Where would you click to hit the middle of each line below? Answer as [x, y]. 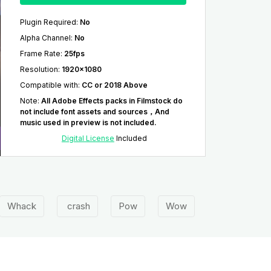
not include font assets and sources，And [94, 112]
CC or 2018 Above [114, 85]
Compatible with [49, 85]
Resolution [39, 70]
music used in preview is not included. [88, 123]
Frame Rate [40, 54]
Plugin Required [48, 22]
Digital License [88, 139]
